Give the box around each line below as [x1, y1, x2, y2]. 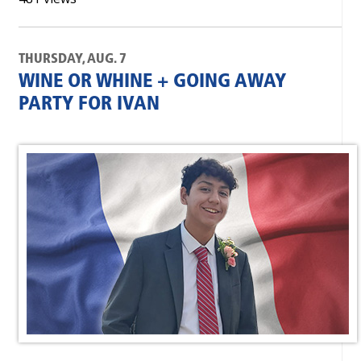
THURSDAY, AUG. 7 [19, 52, 127, 66]
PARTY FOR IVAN [19, 95, 160, 114]
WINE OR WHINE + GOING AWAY [19, 73, 286, 92]
